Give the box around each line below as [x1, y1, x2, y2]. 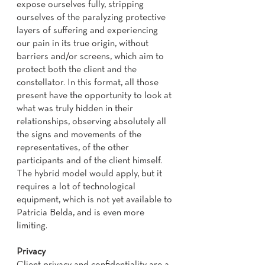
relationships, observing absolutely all [17, 118, 166, 126]
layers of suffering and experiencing [17, 27, 158, 35]
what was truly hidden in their [17, 105, 133, 113]
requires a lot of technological [17, 183, 135, 191]
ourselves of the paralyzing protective [17, 14, 166, 22]
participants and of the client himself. [17, 157, 162, 165]
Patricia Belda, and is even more [17, 209, 144, 217]
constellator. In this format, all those [17, 79, 159, 87]
